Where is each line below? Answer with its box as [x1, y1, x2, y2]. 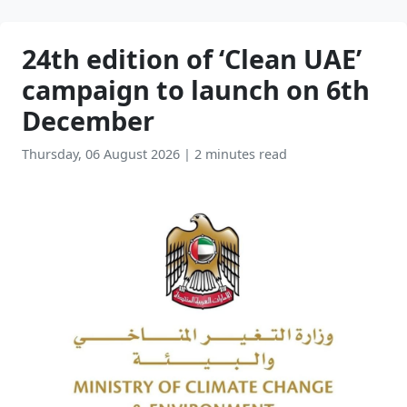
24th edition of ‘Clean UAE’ [22, 41, 362, 76]
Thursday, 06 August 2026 [22, 145, 184, 163]
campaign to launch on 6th [22, 72, 370, 107]
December [22, 103, 154, 138]
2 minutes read [194, 145, 287, 163]
